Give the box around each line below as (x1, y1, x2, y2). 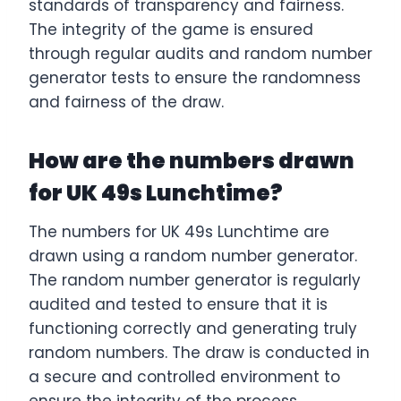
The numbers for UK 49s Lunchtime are (29, 220, 329, 243)
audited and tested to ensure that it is (29, 293, 328, 315)
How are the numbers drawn (29, 145, 354, 175)
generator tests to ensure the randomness (29, 66, 361, 89)
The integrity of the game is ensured (29, 18, 313, 40)
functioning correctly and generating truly (29, 317, 357, 339)
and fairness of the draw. (29, 90, 224, 113)
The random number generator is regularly (29, 269, 361, 291)
